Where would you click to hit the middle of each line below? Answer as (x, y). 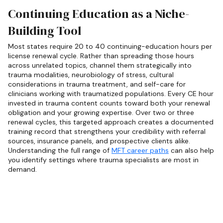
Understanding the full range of (60, 150)
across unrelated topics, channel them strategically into (100, 65)
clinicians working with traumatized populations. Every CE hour (111, 93)
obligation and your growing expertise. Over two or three (101, 112)
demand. (22, 169)
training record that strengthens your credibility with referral (107, 131)
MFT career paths (140, 150)
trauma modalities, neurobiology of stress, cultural (91, 74)
